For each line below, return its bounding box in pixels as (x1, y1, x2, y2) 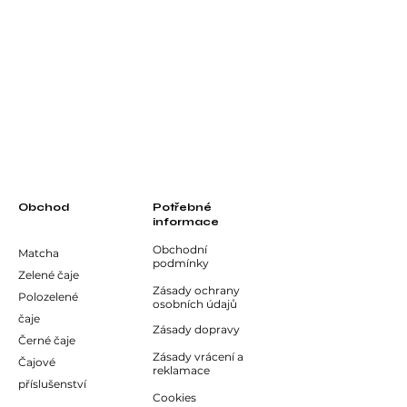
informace (153, 214, 219, 228)
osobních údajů (153, 296, 237, 311)
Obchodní (153, 242, 207, 256)
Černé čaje (18, 333, 75, 347)
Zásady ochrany (153, 283, 240, 297)
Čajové (18, 354, 55, 369)
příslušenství (18, 376, 86, 391)
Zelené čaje (18, 267, 79, 282)
